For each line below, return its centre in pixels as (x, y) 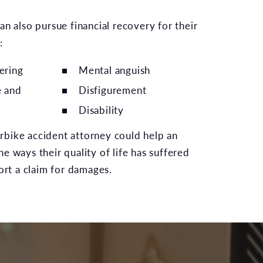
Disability (101, 110)
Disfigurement (113, 90)
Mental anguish (115, 70)
